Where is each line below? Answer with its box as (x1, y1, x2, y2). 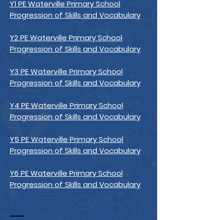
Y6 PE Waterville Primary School (10, 168, 123, 178)
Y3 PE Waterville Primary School (10, 66, 123, 77)
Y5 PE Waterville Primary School (10, 134, 123, 144)
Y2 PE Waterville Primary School (10, 32, 122, 43)
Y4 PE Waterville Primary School (10, 100, 123, 110)
